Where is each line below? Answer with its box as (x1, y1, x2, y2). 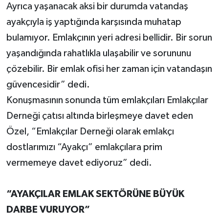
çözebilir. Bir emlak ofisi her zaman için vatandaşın (6, 64, 212, 74)
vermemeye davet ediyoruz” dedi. (6, 158, 152, 168)
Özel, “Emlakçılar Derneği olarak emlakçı (6, 127, 174, 137)
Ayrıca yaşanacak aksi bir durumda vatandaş (6, 1, 188, 12)
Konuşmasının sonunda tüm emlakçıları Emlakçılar (6, 95, 208, 106)
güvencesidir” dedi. (6, 80, 90, 90)
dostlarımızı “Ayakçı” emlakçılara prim (6, 142, 162, 153)
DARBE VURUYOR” (6, 205, 90, 215)
